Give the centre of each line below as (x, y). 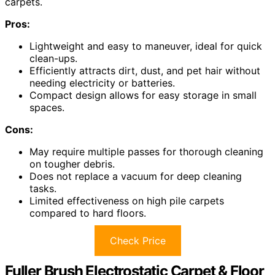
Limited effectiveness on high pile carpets (127, 201)
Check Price (137, 241)
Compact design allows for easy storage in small (143, 95)
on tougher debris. (72, 164)
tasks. (43, 188)
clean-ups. (53, 58)
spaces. (47, 107)
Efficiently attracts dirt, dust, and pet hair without (145, 71)
